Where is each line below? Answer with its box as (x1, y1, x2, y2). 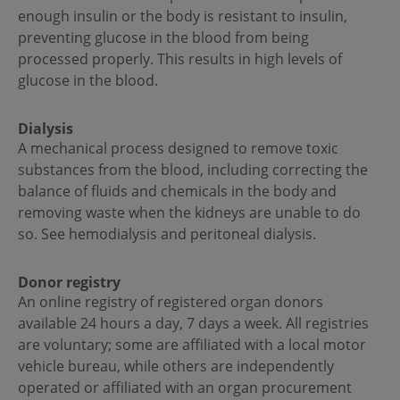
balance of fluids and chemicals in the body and (18, 181, 337, 202)
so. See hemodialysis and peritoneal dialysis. (18, 224, 320, 245)
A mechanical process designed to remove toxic (18, 138, 338, 159)
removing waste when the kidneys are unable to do (18, 203, 361, 223)
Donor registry (18, 272, 121, 293)
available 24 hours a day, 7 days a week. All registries (18, 313, 369, 334)
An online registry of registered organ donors (18, 292, 323, 312)
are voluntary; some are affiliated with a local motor (18, 335, 366, 355)
